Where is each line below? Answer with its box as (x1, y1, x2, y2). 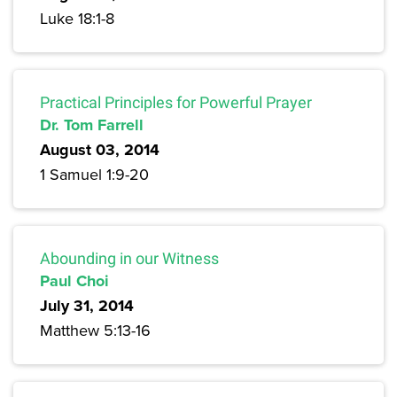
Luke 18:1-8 (40, 7, 114, 30)
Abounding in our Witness (40, 249, 219, 269)
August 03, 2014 (40, 138, 160, 162)
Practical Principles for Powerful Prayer (40, 93, 312, 113)
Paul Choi (40, 269, 109, 293)
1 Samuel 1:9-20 (40, 163, 149, 186)
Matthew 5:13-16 (40, 319, 151, 342)
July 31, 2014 (40, 294, 134, 318)
